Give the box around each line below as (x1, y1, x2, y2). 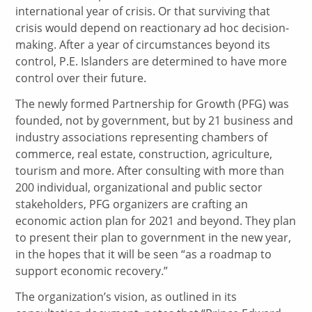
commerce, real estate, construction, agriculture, (15, 146, 273, 162)
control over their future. (15, 70, 147, 86)
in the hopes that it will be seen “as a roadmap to (15, 247, 272, 263)
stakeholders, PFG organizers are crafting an (15, 196, 249, 212)
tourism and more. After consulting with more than (15, 163, 285, 179)
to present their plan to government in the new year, (15, 230, 292, 246)
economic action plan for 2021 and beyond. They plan (15, 213, 297, 229)
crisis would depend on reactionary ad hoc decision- (15, 20, 290, 36)
